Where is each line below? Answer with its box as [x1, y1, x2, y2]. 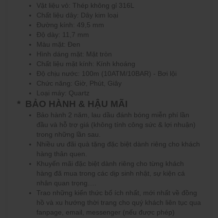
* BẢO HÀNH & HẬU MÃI [17, 98, 127, 109]
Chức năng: [36, 79, 74, 87]
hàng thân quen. [36, 150, 87, 158]
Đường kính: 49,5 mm [36, 21, 104, 29]
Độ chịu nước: [36, 70, 82, 77]
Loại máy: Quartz [36, 89, 90, 97]
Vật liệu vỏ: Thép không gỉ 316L [36, 1, 136, 9]
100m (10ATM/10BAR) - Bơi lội [82, 70, 177, 77]
